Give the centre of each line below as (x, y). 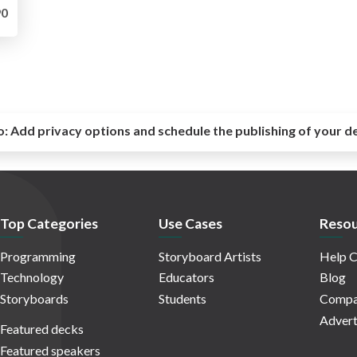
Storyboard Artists (210, 256)
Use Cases (190, 224)
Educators (186, 277)
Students (182, 299)
